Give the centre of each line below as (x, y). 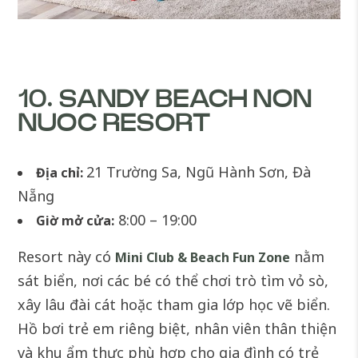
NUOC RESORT (114, 124)
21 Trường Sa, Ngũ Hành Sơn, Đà (199, 172)
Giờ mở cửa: (76, 221)
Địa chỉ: (60, 173)
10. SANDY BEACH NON (165, 100)
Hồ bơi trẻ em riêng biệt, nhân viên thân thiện (177, 329)
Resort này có (67, 257)
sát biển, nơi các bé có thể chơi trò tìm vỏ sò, (173, 281)
